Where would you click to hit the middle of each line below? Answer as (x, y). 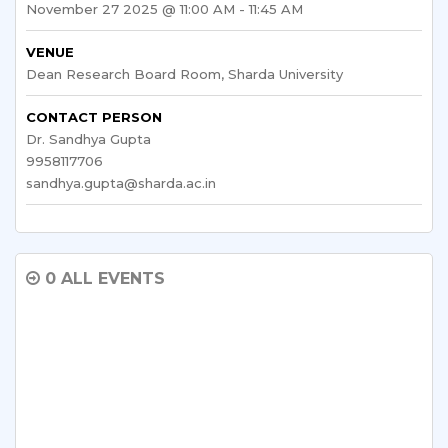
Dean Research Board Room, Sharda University (184, 74)
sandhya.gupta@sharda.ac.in (121, 183)
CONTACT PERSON (94, 117)
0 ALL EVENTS (102, 278)
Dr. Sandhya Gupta (88, 139)
